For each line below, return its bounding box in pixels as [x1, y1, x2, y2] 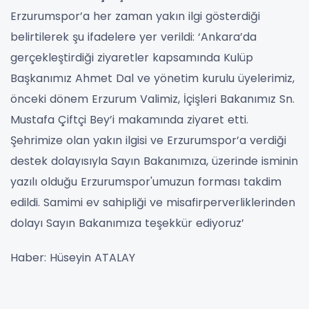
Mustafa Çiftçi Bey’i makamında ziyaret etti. [10, 111, 248, 128]
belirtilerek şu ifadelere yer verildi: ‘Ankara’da [10, 28, 257, 45]
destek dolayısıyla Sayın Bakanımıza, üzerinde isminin [10, 152, 298, 169]
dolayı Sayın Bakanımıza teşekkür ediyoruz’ [10, 215, 244, 231]
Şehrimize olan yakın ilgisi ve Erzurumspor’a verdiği [10, 132, 286, 148]
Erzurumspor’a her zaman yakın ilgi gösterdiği [10, 8, 260, 24]
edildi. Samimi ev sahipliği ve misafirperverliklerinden [10, 194, 295, 210]
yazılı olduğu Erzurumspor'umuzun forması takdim [10, 173, 281, 190]
